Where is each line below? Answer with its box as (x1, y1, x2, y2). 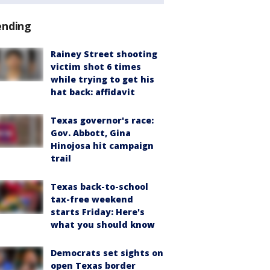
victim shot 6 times (51, 60, 141, 72)
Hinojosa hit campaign (51, 139, 154, 151)
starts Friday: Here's (51, 206, 145, 218)
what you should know (51, 218, 155, 230)
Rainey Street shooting (51, 48, 157, 60)
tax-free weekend (51, 193, 133, 205)
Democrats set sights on (51, 246, 163, 259)
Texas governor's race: (51, 114, 154, 126)
